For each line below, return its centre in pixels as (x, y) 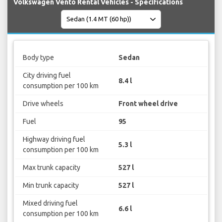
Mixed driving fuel (50, 203)
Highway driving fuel (54, 139)
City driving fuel (47, 76)
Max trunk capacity (51, 168)
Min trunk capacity (51, 186)
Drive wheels (43, 104)
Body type (38, 58)
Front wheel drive (148, 104)
